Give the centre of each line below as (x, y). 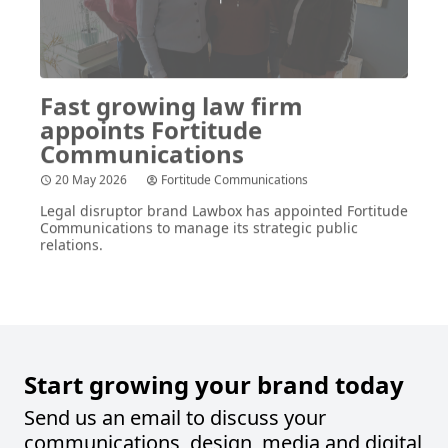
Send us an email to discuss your (175, 417)
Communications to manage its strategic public (199, 211)
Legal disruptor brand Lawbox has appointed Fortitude (224, 194)
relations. (71, 228)
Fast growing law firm (171, 89)
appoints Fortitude (151, 113)
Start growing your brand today (214, 384)
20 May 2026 (91, 163)
